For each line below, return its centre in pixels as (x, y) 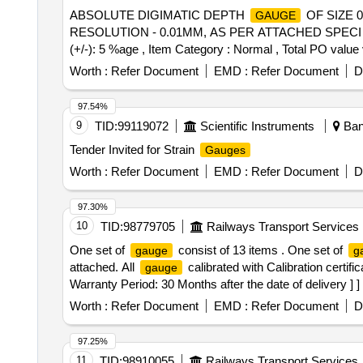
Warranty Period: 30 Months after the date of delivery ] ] (214, 284)
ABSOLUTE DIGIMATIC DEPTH (158, 15)
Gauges (225, 150)
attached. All (103, 267)
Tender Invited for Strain (133, 149)
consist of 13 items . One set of (260, 250)
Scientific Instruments (257, 126)
